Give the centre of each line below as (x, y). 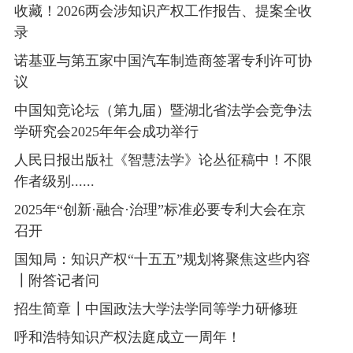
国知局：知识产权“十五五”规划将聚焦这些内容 (162, 260)
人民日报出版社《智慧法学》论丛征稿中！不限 (163, 160)
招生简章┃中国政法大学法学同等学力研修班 (156, 309)
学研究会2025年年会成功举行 (106, 132)
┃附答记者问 (56, 281)
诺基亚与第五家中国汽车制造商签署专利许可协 (163, 61)
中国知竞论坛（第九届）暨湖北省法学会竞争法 (163, 111)
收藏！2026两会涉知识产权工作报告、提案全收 (163, 11)
